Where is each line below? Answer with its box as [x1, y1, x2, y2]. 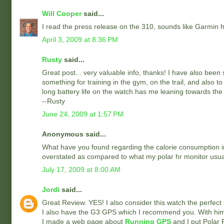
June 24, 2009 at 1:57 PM [42, 110, 123, 118]
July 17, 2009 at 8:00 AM [42, 165, 120, 173]
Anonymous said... [42, 130, 106, 138]
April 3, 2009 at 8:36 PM [42, 35, 118, 43]
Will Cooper [42, 9, 81, 17]
